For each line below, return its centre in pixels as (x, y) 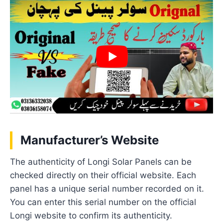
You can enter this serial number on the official (103, 202)
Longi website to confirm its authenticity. (91, 215)
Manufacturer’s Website (90, 140)
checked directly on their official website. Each (103, 175)
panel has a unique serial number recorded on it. (107, 188)
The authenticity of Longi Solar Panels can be (101, 162)
